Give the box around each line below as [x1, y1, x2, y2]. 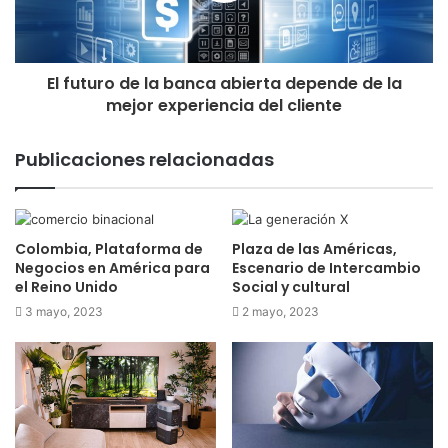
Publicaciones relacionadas [15, 147, 274, 173]
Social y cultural [232, 277, 350, 298]
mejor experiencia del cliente [106, 94, 342, 118]
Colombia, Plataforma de [15, 239, 203, 260]
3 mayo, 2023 [25, 304, 103, 320]
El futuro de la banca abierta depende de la [46, 72, 402, 96]
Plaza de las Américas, [232, 239, 397, 260]
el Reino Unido [15, 277, 118, 298]
